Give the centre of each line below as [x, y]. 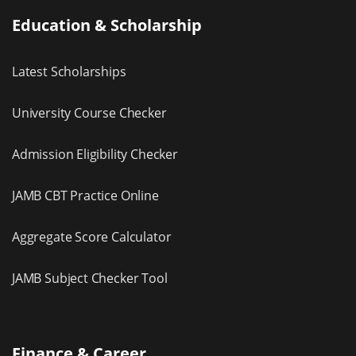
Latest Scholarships [69, 72]
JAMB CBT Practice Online [85, 196]
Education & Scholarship [107, 25]
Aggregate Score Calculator [92, 237]
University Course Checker [89, 113]
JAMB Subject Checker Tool [90, 279]
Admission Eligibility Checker [95, 155]
